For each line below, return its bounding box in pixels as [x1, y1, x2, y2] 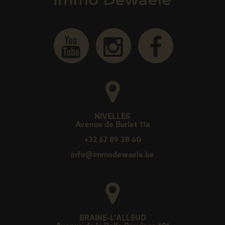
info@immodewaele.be [71, 148, 154, 160]
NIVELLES [94, 110, 131, 122]
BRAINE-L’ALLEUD [79, 211, 146, 223]
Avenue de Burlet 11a [75, 118, 150, 130]
